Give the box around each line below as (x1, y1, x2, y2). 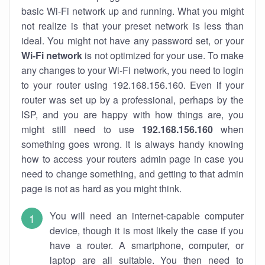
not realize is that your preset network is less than (21, 19, 244, 33)
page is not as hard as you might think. (21, 182, 182, 195)
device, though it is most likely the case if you (50, 224, 244, 237)
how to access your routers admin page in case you (21, 152, 244, 166)
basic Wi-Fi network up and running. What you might (21, 4, 244, 18)
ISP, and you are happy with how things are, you (21, 108, 244, 121)
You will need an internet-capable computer (50, 209, 244, 222)
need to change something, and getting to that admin (21, 167, 244, 180)
